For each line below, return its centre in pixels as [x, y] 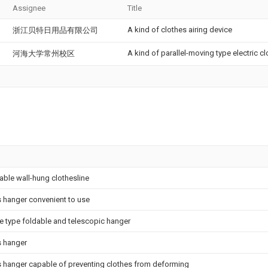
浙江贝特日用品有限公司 [55, 31]
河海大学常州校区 [44, 54]
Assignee [29, 8]
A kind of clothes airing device [180, 30]
